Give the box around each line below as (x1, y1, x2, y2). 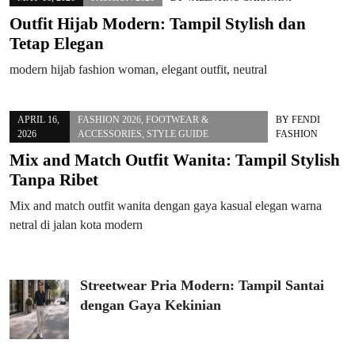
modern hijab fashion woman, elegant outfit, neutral (10, 62, 267, 76)
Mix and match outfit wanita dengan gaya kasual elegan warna (10, 198, 322, 212)
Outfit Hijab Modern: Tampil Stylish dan (10, 13, 306, 33)
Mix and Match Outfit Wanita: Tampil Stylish (10, 150, 340, 170)
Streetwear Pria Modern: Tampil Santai (79, 277, 324, 293)
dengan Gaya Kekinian (79, 296, 221, 313)
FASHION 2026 (77, 113, 141, 125)
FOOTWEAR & (145, 113, 208, 125)
